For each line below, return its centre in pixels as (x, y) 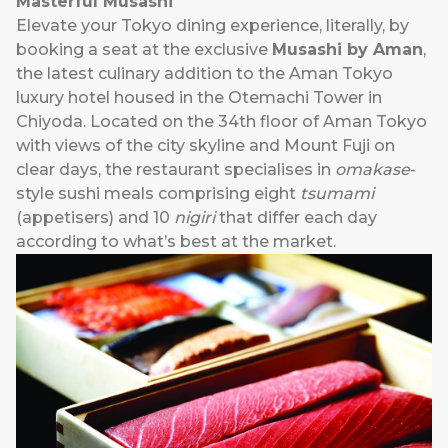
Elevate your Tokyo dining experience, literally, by (212, 26)
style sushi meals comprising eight (158, 194)
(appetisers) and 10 (95, 218)
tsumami (337, 194)
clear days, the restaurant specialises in (175, 170)
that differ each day (298, 218)
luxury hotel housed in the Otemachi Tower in (199, 98)
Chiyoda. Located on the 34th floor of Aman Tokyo (221, 122)
